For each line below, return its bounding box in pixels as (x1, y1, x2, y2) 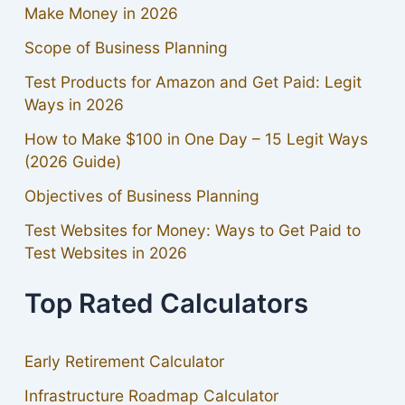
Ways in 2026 (24, 94, 124, 114)
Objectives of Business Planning (24, 185, 259, 205)
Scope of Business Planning (24, 37, 228, 57)
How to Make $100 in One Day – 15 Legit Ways (24, 128, 368, 148)
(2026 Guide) (24, 151, 121, 171)
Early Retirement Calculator (24, 351, 224, 371)
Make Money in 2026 (24, 3, 178, 23)
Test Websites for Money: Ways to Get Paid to (24, 220, 361, 240)
